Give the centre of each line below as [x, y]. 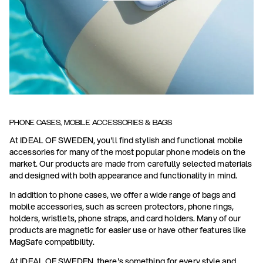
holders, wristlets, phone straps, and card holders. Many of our [125, 218]
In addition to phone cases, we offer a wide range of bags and [123, 195]
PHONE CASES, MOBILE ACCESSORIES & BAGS [91, 123]
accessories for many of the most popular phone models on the [128, 152]
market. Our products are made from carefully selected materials [131, 164]
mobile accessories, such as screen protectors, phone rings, [122, 207]
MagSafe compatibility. [52, 242]
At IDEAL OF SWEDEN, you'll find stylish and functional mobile [126, 140]
